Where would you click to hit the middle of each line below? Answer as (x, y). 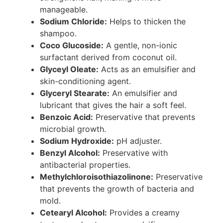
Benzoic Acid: (66, 117)
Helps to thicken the (146, 21)
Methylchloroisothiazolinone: (97, 176)
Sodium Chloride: (73, 21)
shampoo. (58, 33)
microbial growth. (73, 129)
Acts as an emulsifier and (147, 69)
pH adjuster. (138, 141)
